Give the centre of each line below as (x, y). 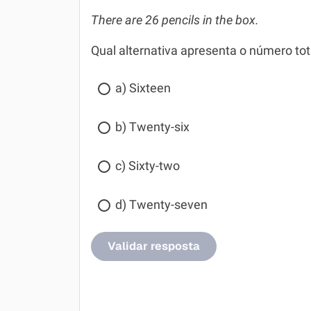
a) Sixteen (143, 88)
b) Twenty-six (152, 127)
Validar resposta (154, 246)
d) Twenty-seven (161, 205)
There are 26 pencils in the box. (175, 20)
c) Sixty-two (148, 166)
